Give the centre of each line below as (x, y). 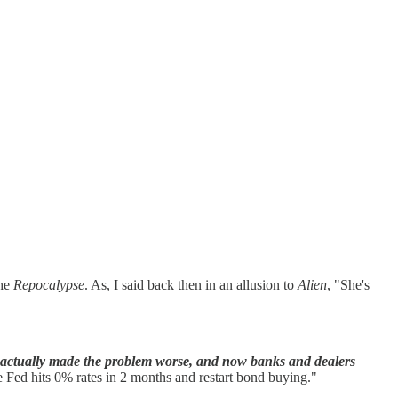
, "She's (348, 285)
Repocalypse (49, 285)
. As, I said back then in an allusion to (191, 285)
